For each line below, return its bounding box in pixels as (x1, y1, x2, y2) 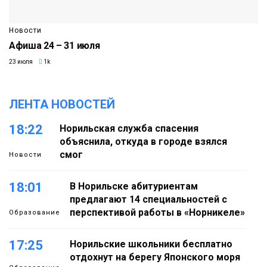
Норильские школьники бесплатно (70, 238, 232, 250)
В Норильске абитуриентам (70, 180, 198, 192)
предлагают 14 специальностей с (70, 193, 227, 205)
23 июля (9, 58, 33, 65)
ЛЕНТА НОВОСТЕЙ (9, 97, 115, 111)
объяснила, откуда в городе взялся (60, 135, 227, 147)
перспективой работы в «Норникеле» (70, 206, 245, 218)
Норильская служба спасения (60, 122, 198, 134)
